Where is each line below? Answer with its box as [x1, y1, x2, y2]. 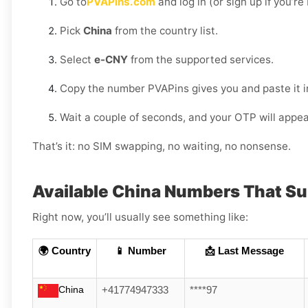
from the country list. [112, 24, 218, 38]
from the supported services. [128, 53, 274, 67]
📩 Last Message [205, 245, 284, 257]
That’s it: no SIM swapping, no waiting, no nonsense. [32, 140, 291, 153]
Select [60, 53, 94, 67]
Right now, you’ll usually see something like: [32, 210, 248, 224]
